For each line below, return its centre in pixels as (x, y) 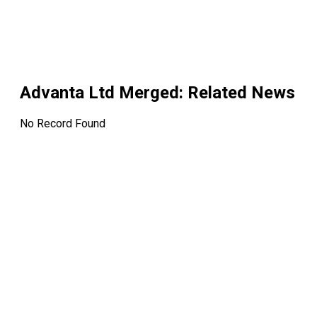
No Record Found (63, 124)
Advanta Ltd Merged (99, 93)
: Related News (237, 93)
